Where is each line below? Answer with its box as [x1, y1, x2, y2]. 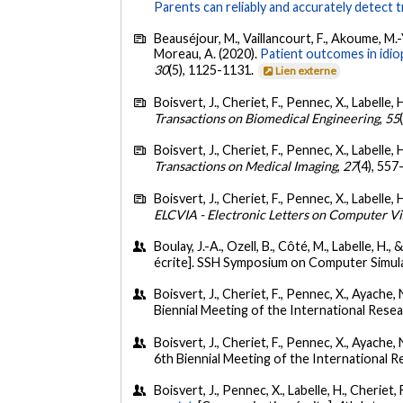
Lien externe [275, 64, 337, 78]
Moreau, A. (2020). [154, 46, 261, 62]
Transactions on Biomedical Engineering [154, 110, 381, 126]
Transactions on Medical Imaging [154, 158, 338, 175]
